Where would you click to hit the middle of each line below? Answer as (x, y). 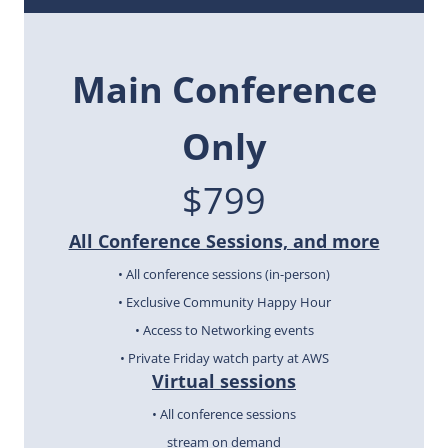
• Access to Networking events (224, 330)
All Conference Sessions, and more (224, 240)
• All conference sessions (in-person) (224, 274)
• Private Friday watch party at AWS (224, 358)
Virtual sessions (224, 380)
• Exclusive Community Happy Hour (224, 302)
